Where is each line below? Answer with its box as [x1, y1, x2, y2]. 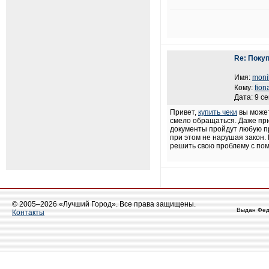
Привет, [170, 108, 198, 116]
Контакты [12, 208, 44, 217]
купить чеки [198, 108, 237, 116]
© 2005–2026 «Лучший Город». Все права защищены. [12, 200, 196, 208]
